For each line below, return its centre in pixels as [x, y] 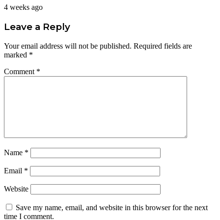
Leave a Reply [37, 27]
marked [16, 55]
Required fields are [163, 46]
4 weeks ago [23, 7]
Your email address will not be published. [68, 46]
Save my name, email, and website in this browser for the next [112, 207]
